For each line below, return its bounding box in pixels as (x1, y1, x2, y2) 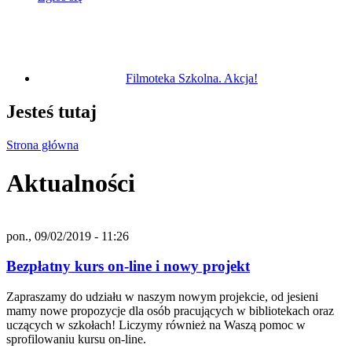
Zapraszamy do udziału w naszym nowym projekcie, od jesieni (6, 289, 318, 303)
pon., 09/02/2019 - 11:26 (6, 229, 129, 243)
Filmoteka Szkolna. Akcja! (126, 71, 258, 85)
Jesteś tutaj (6, 101, 97, 122)
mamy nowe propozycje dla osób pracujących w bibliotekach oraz (6, 303, 334, 317)
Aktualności (6, 169, 135, 198)
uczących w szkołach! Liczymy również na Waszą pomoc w (6, 317, 306, 332)
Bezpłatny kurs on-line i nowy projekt (6, 258, 250, 275)
